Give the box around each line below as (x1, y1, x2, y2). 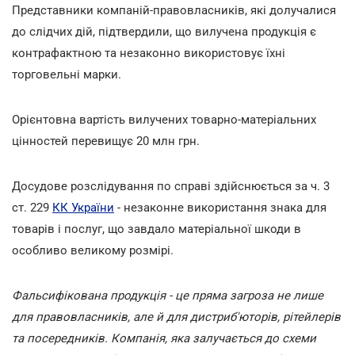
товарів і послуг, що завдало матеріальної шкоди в (12, 221, 301, 236)
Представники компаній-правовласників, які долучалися (12, 2, 336, 17)
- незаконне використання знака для (114, 200, 326, 215)
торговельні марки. (12, 67, 121, 82)
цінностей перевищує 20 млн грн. (12, 133, 200, 148)
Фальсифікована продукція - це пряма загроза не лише (12, 288, 323, 303)
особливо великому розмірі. (12, 242, 174, 258)
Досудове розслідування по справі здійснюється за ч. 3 (12, 178, 330, 193)
